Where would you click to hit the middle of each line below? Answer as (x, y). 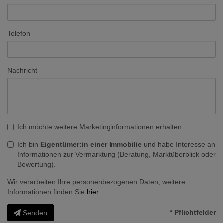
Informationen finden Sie (47, 192)
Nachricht (22, 70)
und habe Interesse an (178, 145)
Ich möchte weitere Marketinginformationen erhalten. (101, 127)
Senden (35, 213)
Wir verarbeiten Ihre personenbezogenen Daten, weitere (96, 182)
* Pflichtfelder (193, 212)
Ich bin (29, 145)
